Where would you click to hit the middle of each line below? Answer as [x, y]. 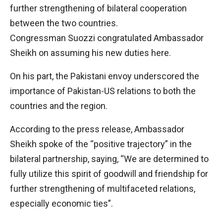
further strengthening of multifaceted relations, [103, 189]
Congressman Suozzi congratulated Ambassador [107, 38]
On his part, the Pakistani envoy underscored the [105, 76]
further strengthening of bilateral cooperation [98, 8]
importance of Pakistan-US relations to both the [103, 91]
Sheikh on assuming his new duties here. [90, 53]
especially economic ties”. [61, 203]
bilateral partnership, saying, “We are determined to [109, 159]
